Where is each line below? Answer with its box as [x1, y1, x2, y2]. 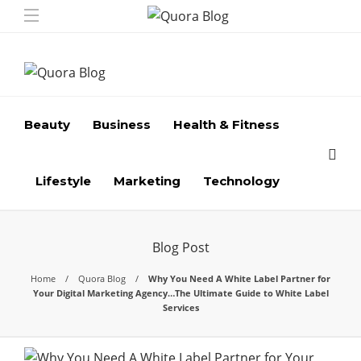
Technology [203, 173, 280, 189]
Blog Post [151, 239, 210, 256]
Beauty [24, 117, 70, 132]
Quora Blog [78, 272, 126, 284]
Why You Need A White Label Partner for [148, 272, 330, 284]
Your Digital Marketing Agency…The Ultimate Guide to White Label [32, 287, 329, 299]
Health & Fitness [173, 117, 280, 132]
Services [162, 301, 199, 313]
